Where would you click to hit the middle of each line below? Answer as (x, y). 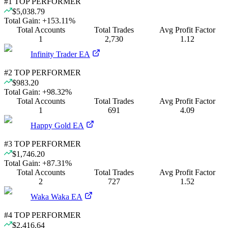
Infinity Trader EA (60, 54)
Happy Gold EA (57, 125)
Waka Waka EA (56, 196)
